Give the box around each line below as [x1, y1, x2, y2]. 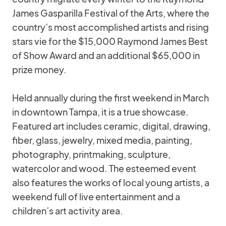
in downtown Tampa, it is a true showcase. [12, 106, 189, 118]
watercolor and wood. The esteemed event [12, 162, 196, 174]
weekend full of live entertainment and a [12, 191, 180, 202]
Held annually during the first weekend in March [12, 92, 209, 103]
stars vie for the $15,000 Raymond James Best [12, 35, 208, 47]
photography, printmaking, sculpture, [12, 148, 171, 160]
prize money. [12, 64, 67, 75]
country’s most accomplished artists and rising [12, 21, 209, 33]
